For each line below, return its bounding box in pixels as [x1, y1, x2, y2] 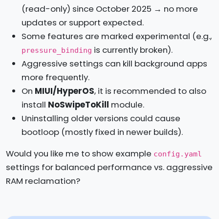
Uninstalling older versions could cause [22, 112, 180, 124]
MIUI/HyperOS [35, 85, 94, 97]
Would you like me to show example [6, 147, 153, 159]
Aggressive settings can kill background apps [22, 57, 207, 69]
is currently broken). [92, 44, 173, 56]
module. [109, 98, 144, 110]
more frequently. [22, 71, 89, 83]
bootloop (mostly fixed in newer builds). [22, 126, 183, 138]
